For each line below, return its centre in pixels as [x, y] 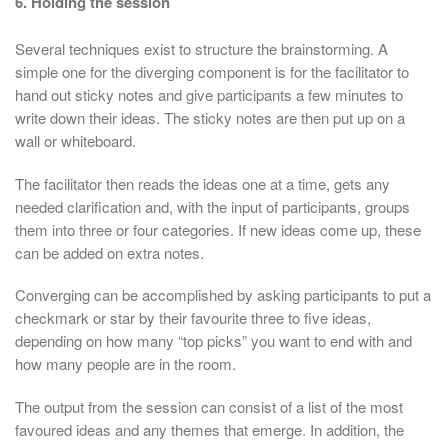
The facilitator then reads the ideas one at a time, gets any [202, 183]
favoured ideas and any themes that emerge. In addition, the [209, 429]
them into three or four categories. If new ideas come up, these [218, 229]
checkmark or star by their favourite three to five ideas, [193, 318]
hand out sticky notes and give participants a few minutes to [209, 95]
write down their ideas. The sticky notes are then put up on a [210, 118]
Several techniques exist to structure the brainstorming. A [201, 49]
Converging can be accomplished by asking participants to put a [223, 295]
